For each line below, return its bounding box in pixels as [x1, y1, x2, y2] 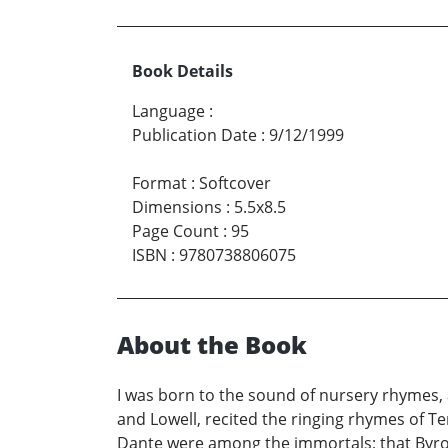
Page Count [132, 220, 219, 243]
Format [132, 172, 187, 195]
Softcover [199, 172, 271, 195]
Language [132, 100, 205, 123]
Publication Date [132, 124, 257, 147]
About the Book [117, 328, 307, 362]
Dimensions [132, 196, 222, 219]
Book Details [132, 60, 233, 83]
